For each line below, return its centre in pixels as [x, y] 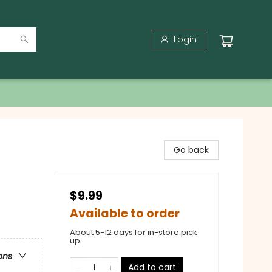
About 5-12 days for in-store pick [134, 232]
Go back [191, 150]
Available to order [125, 213]
